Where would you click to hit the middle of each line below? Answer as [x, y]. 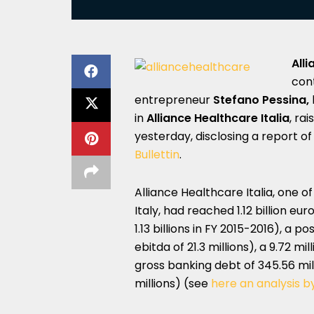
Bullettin [157, 155]
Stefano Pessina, [261, 100]
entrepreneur [174, 100]
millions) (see [173, 284]
